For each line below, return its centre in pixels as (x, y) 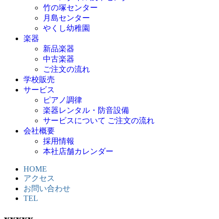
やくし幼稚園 (66, 28)
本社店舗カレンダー (78, 151)
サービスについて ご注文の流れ (99, 120)
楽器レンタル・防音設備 (86, 110)
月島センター (66, 18)
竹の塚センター (70, 7)
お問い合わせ (47, 188)
